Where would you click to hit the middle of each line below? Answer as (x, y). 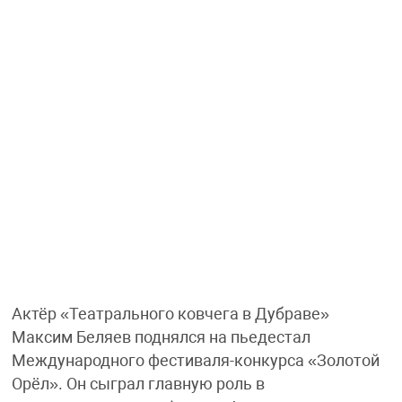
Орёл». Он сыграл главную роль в (138, 385)
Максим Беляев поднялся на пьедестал (161, 338)
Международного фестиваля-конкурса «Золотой (195, 361)
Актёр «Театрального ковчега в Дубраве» (170, 315)
